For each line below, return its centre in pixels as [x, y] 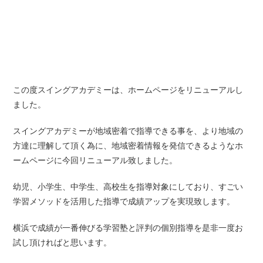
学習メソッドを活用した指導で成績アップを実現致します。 [124, 202]
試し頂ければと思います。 [63, 243]
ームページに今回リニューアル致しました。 [95, 161]
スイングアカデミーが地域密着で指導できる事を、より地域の [128, 131]
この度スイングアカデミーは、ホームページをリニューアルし [128, 90]
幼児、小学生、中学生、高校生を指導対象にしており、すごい [128, 187]
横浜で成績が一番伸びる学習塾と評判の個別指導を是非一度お [128, 228]
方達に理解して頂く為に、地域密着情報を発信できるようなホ [128, 146]
